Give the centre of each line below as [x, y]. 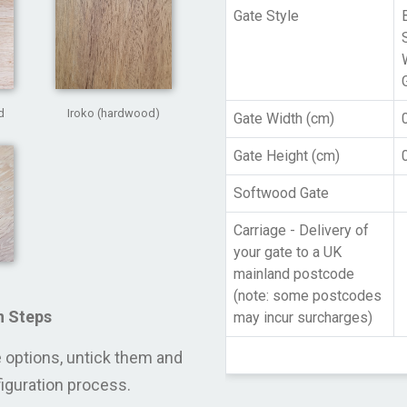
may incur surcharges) [303, 318]
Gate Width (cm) [284, 119]
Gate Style [266, 16]
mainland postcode [294, 274]
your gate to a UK [288, 252]
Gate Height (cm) [287, 156]
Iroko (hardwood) [113, 113]
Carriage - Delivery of [301, 230]
